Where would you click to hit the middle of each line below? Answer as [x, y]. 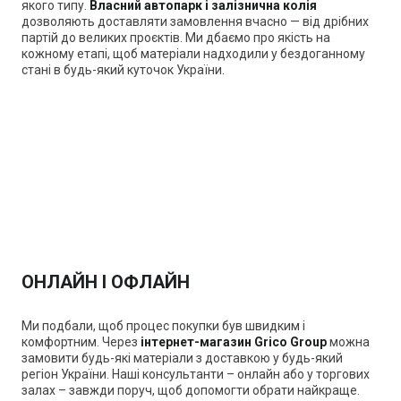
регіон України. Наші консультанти [124, 375]
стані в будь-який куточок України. [123, 70]
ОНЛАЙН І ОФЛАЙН [106, 282]
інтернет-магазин [197, 342]
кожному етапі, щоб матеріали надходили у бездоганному [193, 54]
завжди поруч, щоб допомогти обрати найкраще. [213, 391]
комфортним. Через [81, 342]
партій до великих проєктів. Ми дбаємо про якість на [176, 38]
